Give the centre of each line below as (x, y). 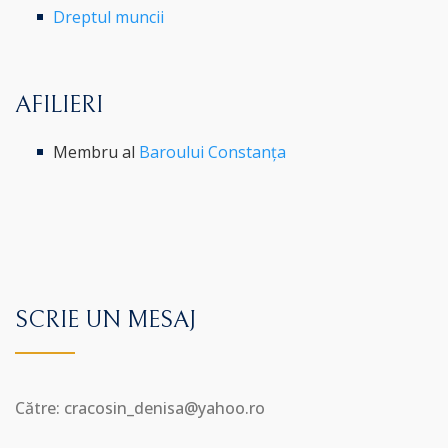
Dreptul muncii (109, 16)
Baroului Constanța (213, 151)
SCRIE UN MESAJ (105, 319)
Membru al (96, 151)
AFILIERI (59, 104)
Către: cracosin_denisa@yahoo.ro (140, 407)
